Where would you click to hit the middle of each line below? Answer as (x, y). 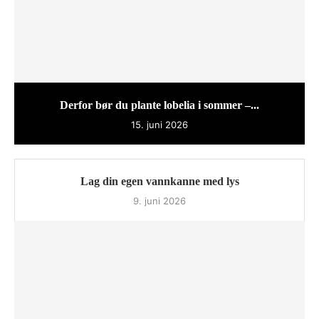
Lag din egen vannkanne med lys (159, 181)
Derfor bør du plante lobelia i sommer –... (159, 105)
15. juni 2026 (159, 124)
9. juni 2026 (159, 200)
